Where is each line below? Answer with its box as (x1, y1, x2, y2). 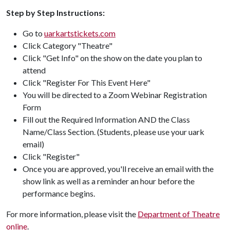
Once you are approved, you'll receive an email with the (23, 164, 214, 174)
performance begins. (23, 188, 95, 198)
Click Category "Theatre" (23, 41, 112, 50)
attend (23, 65, 46, 75)
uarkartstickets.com (44, 28, 116, 38)
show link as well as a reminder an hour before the (23, 176, 195, 186)
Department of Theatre (138, 209, 220, 219)
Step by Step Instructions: (6, 8, 105, 17)
